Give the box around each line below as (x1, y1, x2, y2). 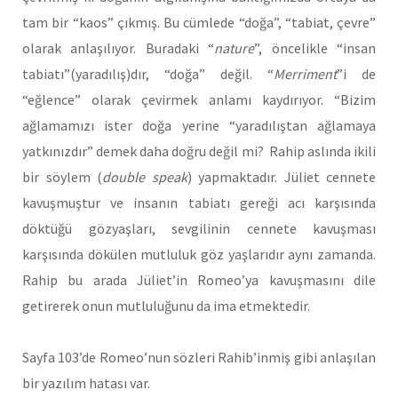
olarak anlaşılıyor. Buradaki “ (22, 38, 215, 57)
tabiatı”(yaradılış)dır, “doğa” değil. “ (22, 64, 274, 83)
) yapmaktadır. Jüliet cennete (187, 167, 376, 186)
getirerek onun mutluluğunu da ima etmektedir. (22, 296, 310, 314)
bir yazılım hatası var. (22, 374, 150, 393)
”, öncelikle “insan (254, 38, 377, 57)
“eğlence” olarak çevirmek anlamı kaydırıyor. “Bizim (22, 90, 376, 108)
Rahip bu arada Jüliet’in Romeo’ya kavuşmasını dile (22, 270, 376, 289)
